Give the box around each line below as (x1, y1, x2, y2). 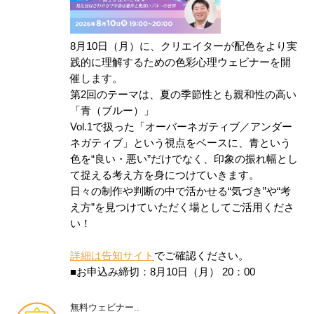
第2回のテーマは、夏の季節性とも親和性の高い (70, 88, 296, 100)
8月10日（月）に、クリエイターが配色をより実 (70, 40, 297, 52)
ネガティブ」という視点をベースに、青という (70, 137, 291, 149)
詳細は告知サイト (70, 250, 154, 261)
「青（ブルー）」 (70, 104, 154, 116)
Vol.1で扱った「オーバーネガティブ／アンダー (70, 121, 292, 132)
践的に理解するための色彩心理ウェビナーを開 (70, 56, 291, 68)
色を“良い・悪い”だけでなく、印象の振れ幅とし (70, 153, 298, 165)
